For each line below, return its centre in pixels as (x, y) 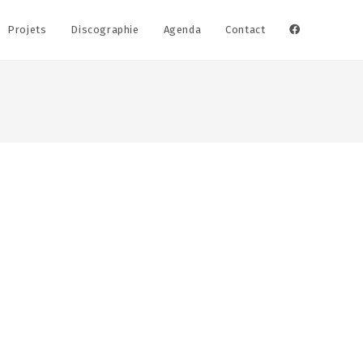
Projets (27, 30)
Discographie (105, 30)
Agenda (182, 30)
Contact (246, 30)
